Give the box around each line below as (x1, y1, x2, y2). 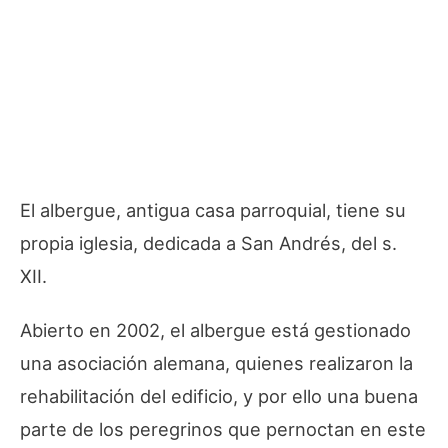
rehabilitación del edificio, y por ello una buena (20, 385, 418, 408)
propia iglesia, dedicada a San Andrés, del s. (20, 232, 397, 255)
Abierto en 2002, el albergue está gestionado (20, 319, 411, 342)
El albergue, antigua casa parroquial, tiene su (20, 199, 406, 222)
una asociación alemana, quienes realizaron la (20, 352, 413, 375)
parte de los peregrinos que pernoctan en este (20, 418, 426, 441)
